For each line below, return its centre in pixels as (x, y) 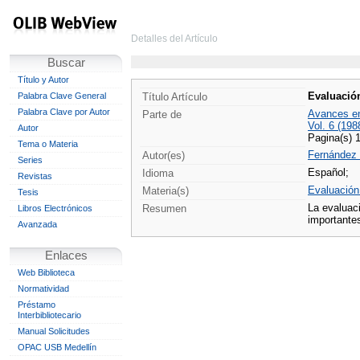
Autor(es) (164, 155)
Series (30, 160)
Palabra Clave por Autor (64, 112)
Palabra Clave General (62, 96)
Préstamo (37, 305)
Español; (328, 172)
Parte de (162, 115)
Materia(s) (166, 191)
